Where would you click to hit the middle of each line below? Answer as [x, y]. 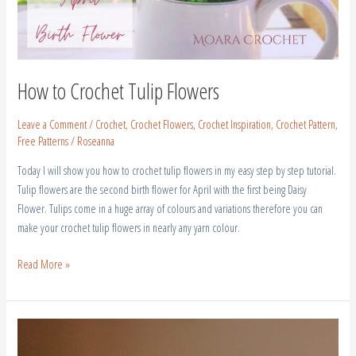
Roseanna [96, 140]
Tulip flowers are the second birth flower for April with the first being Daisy [163, 190]
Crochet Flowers [162, 124]
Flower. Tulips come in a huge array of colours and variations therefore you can [170, 209]
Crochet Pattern [306, 124]
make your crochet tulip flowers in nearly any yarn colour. [129, 228]
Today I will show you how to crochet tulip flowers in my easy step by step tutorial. [177, 170]
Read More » [44, 264]
